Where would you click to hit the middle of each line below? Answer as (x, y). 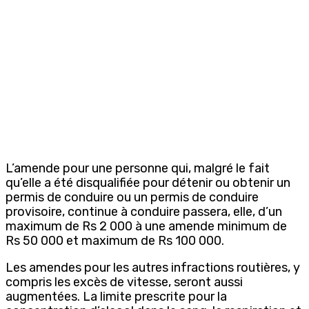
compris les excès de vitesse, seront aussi (124, 282)
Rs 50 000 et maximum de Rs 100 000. (115, 240)
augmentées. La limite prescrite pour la (116, 296)
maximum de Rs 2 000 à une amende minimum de (146, 226)
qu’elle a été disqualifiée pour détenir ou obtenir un (148, 182)
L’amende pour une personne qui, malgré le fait (138, 168)
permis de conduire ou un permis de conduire (132, 197)
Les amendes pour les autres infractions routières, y (153, 267)
